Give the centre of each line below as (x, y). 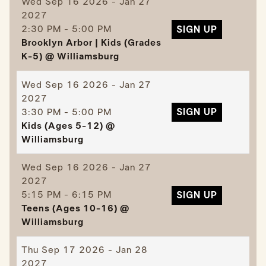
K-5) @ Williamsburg (70, 57)
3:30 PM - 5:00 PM (66, 112)
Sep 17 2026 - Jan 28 (93, 250)
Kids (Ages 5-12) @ (68, 126)
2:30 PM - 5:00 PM (66, 29)
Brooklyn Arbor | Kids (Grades (91, 43)
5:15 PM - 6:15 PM (66, 195)
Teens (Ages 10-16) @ (75, 209)
